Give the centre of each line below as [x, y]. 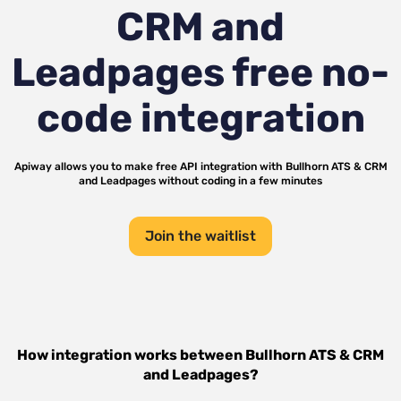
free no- [307, 73]
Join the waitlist [200, 236]
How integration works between [131, 355]
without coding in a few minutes [239, 181]
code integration [200, 118]
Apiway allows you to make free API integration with [149, 166]
